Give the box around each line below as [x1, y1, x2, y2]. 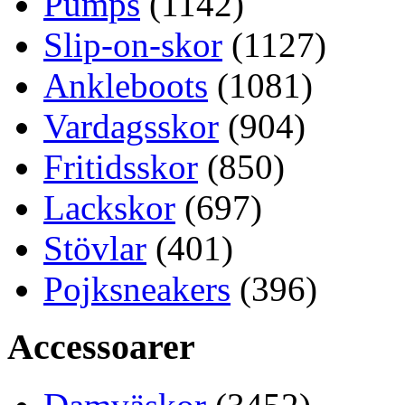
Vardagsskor [43, 106, 219, 146]
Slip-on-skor [43, 24, 222, 64]
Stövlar [43, 228, 146, 268]
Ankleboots [43, 65, 208, 105]
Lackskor [43, 187, 175, 227]
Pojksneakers [43, 268, 231, 308]
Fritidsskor [43, 146, 198, 186]
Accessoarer [7, 326, 195, 368]
